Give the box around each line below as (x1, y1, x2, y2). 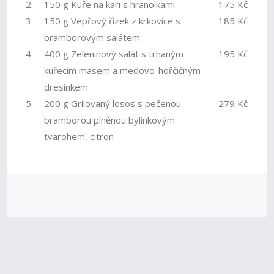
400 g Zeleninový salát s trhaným (44, 48, 184, 60)
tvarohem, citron (44, 130, 114, 143)
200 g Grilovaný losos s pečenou (44, 97, 182, 109)
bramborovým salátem (44, 31, 141, 43)
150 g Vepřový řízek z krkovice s (44, 15, 181, 27)
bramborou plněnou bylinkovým (44, 114, 176, 126)
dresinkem (44, 81, 89, 93)
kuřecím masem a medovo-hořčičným (44, 64, 201, 76)
